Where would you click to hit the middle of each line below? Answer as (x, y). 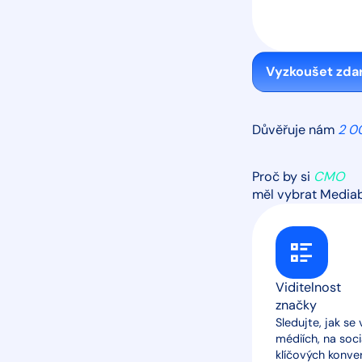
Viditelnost (308, 288)
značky (296, 305)
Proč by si (283, 176)
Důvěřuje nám (295, 129)
